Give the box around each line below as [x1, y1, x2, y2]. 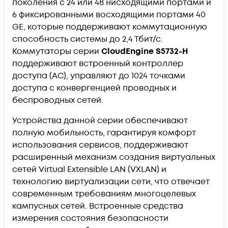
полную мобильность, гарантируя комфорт [12, 127, 196, 138]
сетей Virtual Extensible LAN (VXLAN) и [12, 163, 166, 175]
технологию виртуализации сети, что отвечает [12, 176, 210, 187]
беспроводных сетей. [12, 94, 103, 106]
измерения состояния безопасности [12, 212, 168, 224]
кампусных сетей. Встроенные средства [12, 200, 183, 212]
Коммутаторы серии [12, 45, 101, 57]
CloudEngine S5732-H [101, 45, 188, 57]
